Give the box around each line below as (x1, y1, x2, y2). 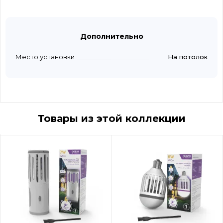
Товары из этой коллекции (37, 112, 186, 125)
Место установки (15, 53, 75, 61)
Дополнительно (80, 32, 143, 41)
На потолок (168, 53, 208, 61)
